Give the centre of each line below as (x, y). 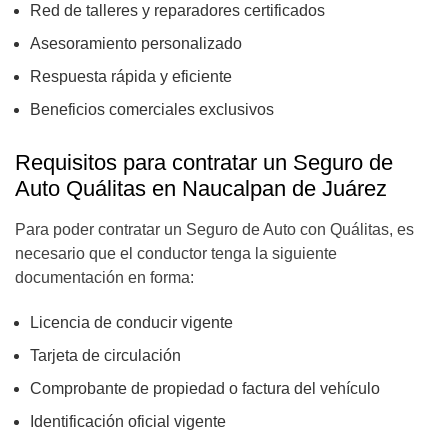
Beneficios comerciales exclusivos (152, 109)
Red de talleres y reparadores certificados (177, 10)
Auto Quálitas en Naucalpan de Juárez (201, 188)
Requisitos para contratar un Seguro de (204, 162)
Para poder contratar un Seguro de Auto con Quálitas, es (214, 229)
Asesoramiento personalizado (136, 43)
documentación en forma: (104, 277)
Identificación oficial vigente (128, 421)
